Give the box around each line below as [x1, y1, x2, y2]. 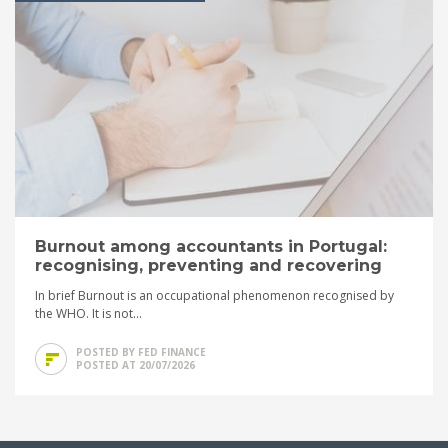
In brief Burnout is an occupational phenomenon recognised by [35, 286, 394, 304]
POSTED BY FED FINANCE [76, 344, 206, 359]
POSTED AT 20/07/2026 [76, 357, 195, 372]
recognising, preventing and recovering [35, 255, 382, 275]
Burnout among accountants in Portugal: [35, 236, 387, 256]
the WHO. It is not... [35, 304, 142, 322]
